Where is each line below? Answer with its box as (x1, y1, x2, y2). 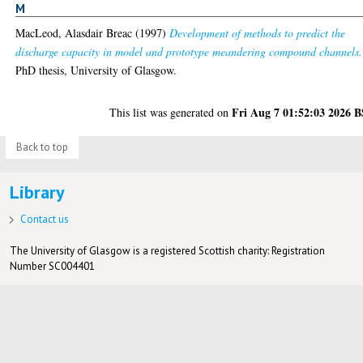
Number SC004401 (9, 258, 95, 273)
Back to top (15, 139, 68, 154)
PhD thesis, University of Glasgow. (15, 62, 177, 78)
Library (9, 181, 65, 204)
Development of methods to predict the (169, 24, 346, 41)
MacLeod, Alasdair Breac (15, 24, 133, 41)
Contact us (19, 211, 69, 226)
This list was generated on (109, 104, 233, 120)
